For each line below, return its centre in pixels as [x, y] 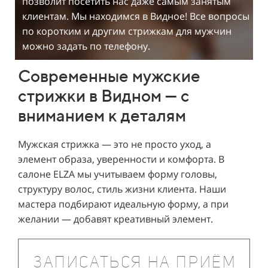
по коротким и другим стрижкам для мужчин [127, 31]
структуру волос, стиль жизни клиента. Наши [122, 189]
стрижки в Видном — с [104, 95]
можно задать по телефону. [86, 46]
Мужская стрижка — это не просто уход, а [115, 144]
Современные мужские [109, 76]
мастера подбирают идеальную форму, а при [123, 204]
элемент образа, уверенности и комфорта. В [121, 159]
